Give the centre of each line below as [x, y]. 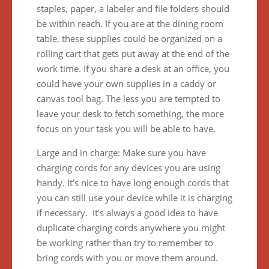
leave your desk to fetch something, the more [130, 113]
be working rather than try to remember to [125, 243]
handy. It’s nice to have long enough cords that [132, 183]
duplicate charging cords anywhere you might [131, 228]
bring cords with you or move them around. [127, 258]
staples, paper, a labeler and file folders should [133, 8]
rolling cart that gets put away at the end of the [133, 53]
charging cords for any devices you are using [128, 168]
